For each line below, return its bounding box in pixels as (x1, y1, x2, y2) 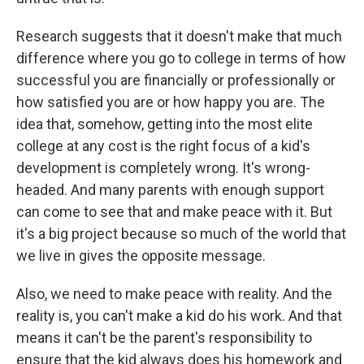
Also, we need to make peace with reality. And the (16, 285, 332, 302)
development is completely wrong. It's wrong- (16, 159, 310, 176)
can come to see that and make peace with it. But (16, 203, 332, 220)
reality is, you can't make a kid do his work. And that (16, 307, 342, 324)
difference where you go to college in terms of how (16, 50, 346, 67)
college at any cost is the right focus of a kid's (16, 137, 310, 154)
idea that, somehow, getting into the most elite (16, 115, 313, 132)
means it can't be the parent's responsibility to (16, 329, 312, 346)
